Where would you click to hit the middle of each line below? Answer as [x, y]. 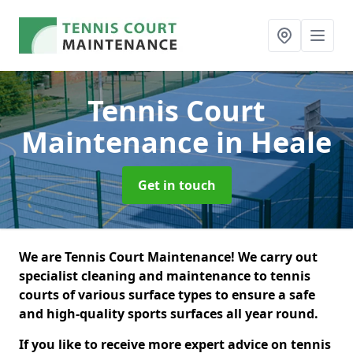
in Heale [274, 142]
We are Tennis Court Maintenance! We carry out [168, 257]
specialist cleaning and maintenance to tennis [165, 276]
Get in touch [176, 185]
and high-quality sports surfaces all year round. [170, 314]
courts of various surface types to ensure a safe [167, 295]
